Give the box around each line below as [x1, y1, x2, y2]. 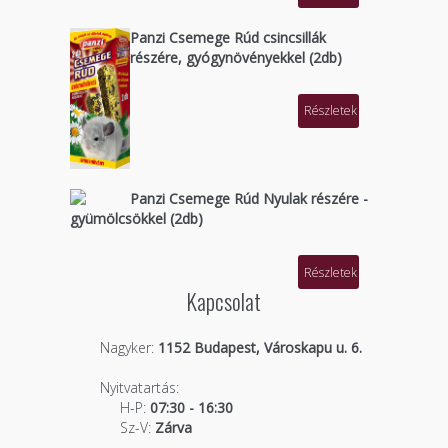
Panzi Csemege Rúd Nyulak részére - [129, 189, 368, 209]
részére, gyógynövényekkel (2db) [129, 47, 342, 67]
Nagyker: [99, 338, 154, 358]
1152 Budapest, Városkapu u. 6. [153, 338, 362, 358]
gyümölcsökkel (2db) [69, 209, 203, 229]
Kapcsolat [186, 285, 262, 318]
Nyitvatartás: [99, 378, 179, 398]
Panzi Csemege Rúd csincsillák [129, 27, 326, 47]
